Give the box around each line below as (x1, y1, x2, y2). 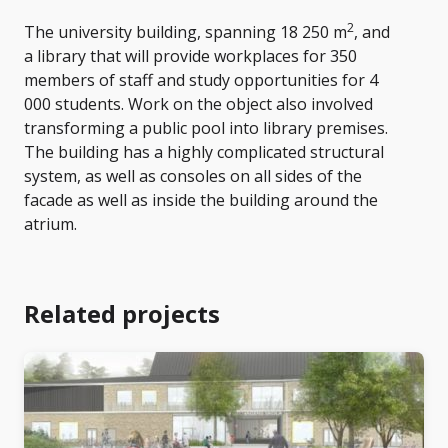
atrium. (24, 213, 77, 236)
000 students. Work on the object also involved (24, 93, 373, 116)
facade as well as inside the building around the (24, 189, 378, 212)
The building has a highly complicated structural (24, 141, 384, 164)
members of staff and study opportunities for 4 (24, 69, 378, 92)
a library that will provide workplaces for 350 (24, 45, 357, 68)
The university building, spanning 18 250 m (24, 21, 347, 44)
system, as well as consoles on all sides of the (24, 165, 362, 188)
